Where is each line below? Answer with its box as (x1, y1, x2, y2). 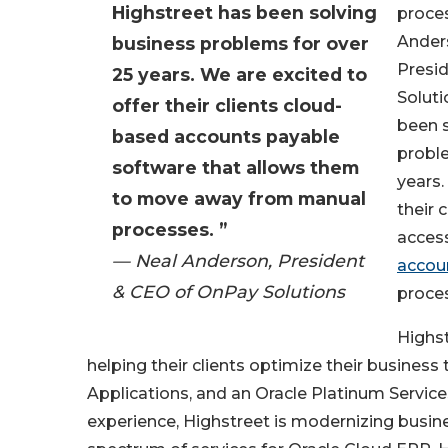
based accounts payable (112, 126, 340, 148)
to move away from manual (112, 188, 366, 210)
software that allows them (112, 157, 359, 179)
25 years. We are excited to (112, 64, 367, 86)
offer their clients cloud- (112, 95, 342, 117)
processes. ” (112, 219, 227, 241)
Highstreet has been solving (112, 2, 377, 24)
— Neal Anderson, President (112, 250, 364, 272)
